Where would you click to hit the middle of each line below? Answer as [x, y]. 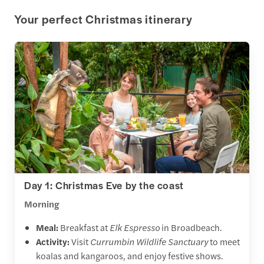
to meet [224, 242]
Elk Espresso [135, 227]
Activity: [53, 242]
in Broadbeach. [191, 227]
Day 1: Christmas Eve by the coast [104, 185]
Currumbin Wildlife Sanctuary [149, 242]
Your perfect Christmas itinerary [103, 19]
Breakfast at [84, 227]
